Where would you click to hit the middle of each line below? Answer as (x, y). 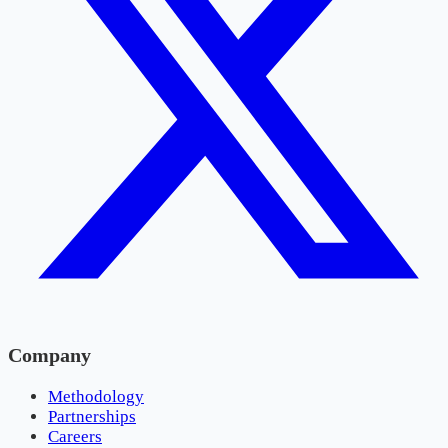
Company (49, 354)
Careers (75, 436)
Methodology (96, 396)
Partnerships (92, 416)
